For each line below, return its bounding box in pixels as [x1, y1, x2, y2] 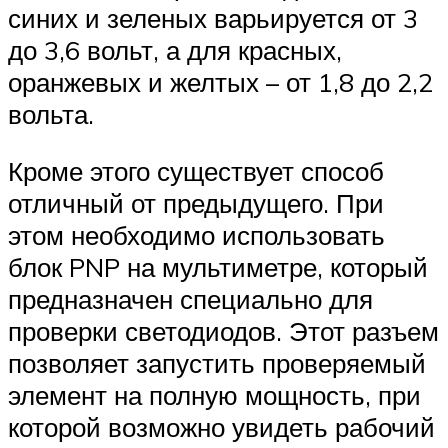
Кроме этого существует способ [8, 155, 384, 188]
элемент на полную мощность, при [8, 379, 421, 412]
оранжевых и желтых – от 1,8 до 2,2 [8, 65, 433, 98]
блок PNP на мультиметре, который [8, 251, 428, 284]
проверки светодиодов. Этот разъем [8, 315, 439, 348]
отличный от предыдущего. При [8, 187, 384, 220]
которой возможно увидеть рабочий [8, 411, 435, 444]
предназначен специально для [8, 283, 373, 316]
